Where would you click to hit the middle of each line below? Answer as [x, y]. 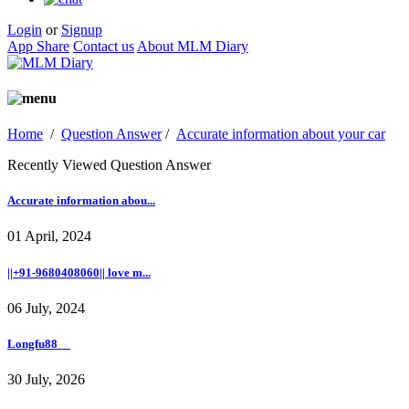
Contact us [104, 46]
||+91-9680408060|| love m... [79, 272]
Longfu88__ [39, 343]
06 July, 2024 [46, 308]
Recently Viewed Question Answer [109, 165]
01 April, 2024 [49, 236]
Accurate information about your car [281, 134]
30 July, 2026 [46, 380]
